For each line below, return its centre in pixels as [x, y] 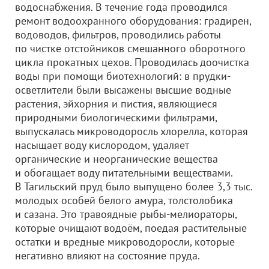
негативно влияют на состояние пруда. [107, 255]
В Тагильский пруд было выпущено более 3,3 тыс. [134, 186]
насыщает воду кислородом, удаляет [102, 145]
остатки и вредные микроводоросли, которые [125, 242]
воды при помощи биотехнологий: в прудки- [123, 76]
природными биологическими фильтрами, [116, 117]
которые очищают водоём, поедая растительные [131, 228]
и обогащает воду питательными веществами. [124, 173]
